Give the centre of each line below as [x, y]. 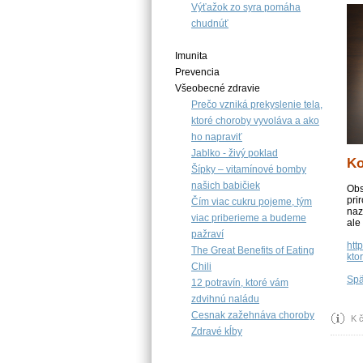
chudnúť [210, 23]
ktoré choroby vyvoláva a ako [255, 121]
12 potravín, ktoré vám [240, 283]
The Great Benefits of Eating [253, 250]
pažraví [207, 234]
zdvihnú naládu [225, 299]
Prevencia [197, 72]
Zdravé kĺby [217, 331]
